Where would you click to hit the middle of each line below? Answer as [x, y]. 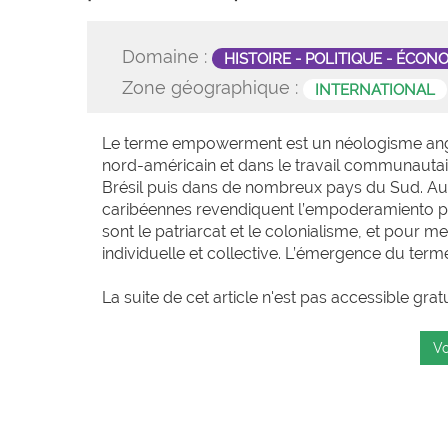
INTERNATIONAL [375, 89]
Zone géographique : [212, 87]
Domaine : [167, 56]
